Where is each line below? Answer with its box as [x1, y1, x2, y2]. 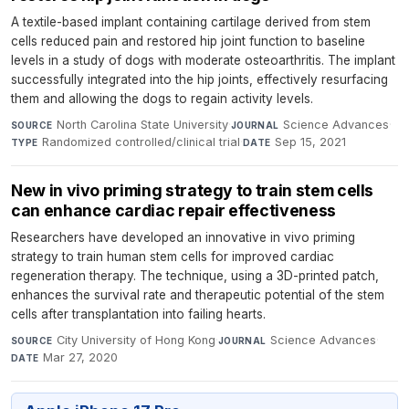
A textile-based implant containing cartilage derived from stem [11, 15, 371, 30]
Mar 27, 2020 [43, 351, 119, 365]
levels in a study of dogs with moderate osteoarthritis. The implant [11, 53, 395, 68]
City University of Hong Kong [56, 333, 215, 348]
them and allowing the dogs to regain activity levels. [11, 91, 313, 107]
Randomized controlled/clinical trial [42, 135, 241, 150]
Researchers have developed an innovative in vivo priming [11, 230, 355, 246]
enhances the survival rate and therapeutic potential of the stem [11, 288, 384, 303]
